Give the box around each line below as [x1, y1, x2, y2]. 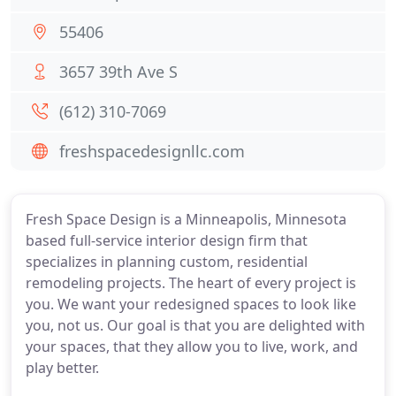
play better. [26, 358, 99, 377]
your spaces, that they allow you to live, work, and [26, 337, 358, 356]
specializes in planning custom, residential [26, 252, 308, 271]
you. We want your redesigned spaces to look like [26, 294, 356, 314]
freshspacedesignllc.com [59, 141, 245, 162]
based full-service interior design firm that [26, 231, 308, 250]
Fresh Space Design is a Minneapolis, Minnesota [26, 209, 346, 229]
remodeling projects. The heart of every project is [26, 273, 356, 293]
